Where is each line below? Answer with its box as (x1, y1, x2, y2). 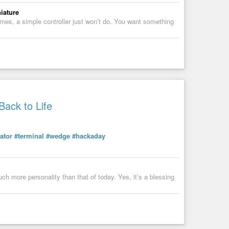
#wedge (46, 130, 70, 141)
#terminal (14, 130, 44, 141)
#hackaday (72, 130, 105, 141)
